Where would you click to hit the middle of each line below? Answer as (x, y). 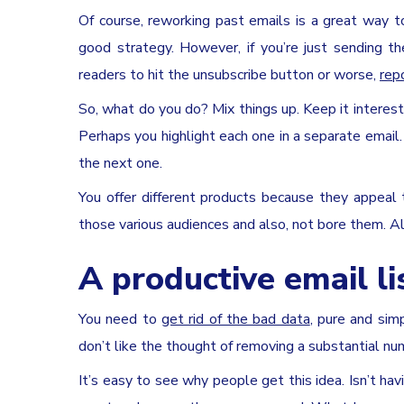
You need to (118, 319)
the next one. (120, 163)
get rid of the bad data (236, 319)
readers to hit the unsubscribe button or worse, (227, 74)
